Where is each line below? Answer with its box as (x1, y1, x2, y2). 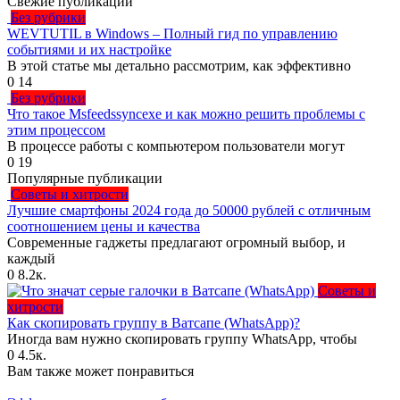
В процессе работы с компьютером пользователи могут (7, 137, 345, 154)
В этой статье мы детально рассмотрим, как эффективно (7, 57, 351, 73)
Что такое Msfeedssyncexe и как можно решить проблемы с (7, 105, 365, 121)
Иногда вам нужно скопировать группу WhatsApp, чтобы (7, 330, 357, 346)
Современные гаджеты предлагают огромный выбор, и (7, 234, 346, 250)
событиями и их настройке (7, 41, 171, 57)
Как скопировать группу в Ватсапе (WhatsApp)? (7, 314, 300, 330)
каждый (7, 250, 55, 266)
